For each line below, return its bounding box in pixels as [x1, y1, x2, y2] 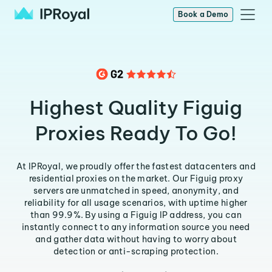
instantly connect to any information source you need [22, 222, 250, 233]
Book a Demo [178, 10, 228, 19]
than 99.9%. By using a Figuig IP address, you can [30, 209, 242, 220]
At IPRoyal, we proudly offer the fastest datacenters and [16, 161, 256, 172]
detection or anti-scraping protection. [53, 246, 219, 257]
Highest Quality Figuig [30, 95, 242, 120]
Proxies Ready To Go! [35, 121, 237, 145]
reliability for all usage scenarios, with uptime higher [24, 197, 248, 208]
